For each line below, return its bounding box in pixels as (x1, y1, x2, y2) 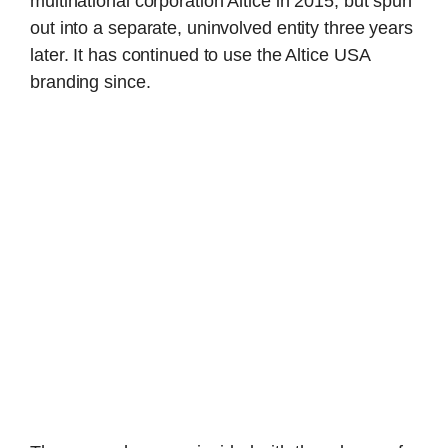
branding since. (30, 71, 151, 92)
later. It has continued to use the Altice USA (30, 44, 370, 65)
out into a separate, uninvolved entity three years (30, 17, 413, 38)
